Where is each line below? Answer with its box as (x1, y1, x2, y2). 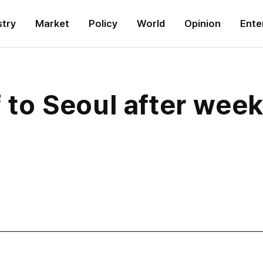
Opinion (184, 18, 221, 29)
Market (35, 18, 69, 29)
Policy (89, 18, 117, 29)
